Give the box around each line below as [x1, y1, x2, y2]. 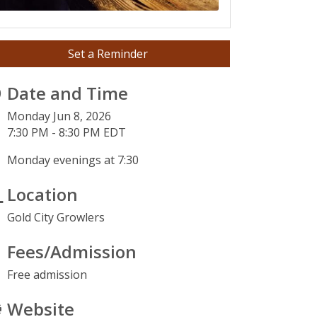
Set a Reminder [68, 46, 149, 62]
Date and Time [7, 81, 129, 105]
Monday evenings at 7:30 [7, 152, 139, 168]
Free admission [7, 267, 88, 283]
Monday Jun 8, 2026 [7, 108, 112, 125]
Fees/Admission [7, 240, 137, 264]
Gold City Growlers [7, 209, 105, 226]
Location [7, 183, 79, 207]
